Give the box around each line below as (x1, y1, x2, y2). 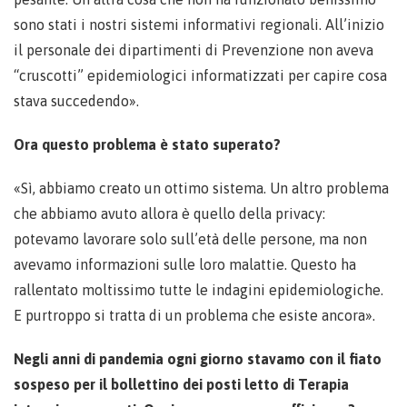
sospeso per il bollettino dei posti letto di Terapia (14, 376, 349, 392)
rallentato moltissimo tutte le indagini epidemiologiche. (14, 282, 383, 298)
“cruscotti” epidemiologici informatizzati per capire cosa (14, 67, 387, 84)
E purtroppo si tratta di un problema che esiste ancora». (14, 307, 375, 323)
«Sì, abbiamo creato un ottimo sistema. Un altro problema (14, 180, 389, 196)
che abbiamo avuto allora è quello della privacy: (14, 205, 325, 222)
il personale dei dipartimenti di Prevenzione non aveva (14, 42, 373, 58)
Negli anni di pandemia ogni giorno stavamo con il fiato (14, 351, 382, 367)
